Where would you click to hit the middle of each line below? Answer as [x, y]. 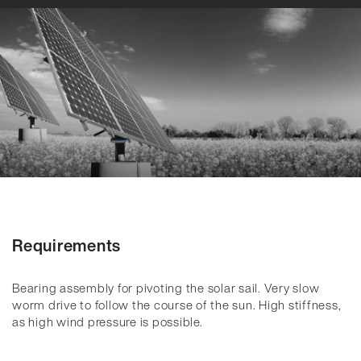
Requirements [66, 245]
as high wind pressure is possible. [108, 322]
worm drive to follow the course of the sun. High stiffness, [177, 305]
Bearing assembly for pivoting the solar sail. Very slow [166, 288]
